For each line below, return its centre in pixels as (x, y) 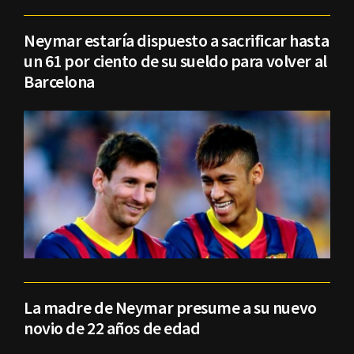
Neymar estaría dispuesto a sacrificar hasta (177, 41)
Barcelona (60, 82)
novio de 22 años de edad (112, 328)
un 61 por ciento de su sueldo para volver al (175, 61)
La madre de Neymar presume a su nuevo (170, 308)
